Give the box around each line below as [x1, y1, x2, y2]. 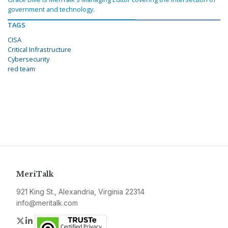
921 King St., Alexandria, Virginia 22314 [16, 187, 145, 196]
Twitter [25, 215, 50, 226]
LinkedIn [34, 215, 65, 226]
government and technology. [8, 5, 95, 14]
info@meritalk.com [16, 198, 78, 208]
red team [8, 64, 35, 74]
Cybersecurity [8, 54, 49, 64]
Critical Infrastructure [8, 45, 71, 54]
